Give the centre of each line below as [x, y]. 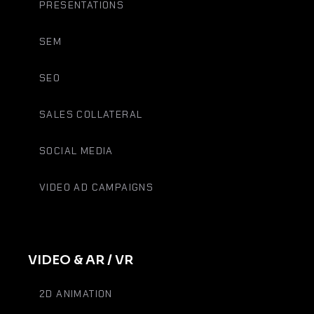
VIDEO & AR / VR [81, 260]
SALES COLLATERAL [91, 114]
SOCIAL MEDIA [76, 151]
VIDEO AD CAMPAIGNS [97, 187]
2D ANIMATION [76, 294]
